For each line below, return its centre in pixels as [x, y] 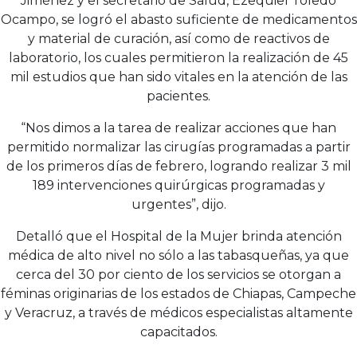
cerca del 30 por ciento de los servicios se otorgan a [178, 274]
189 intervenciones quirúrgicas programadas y [178, 185]
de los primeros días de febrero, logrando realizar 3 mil [178, 166]
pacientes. [178, 96]
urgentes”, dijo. [178, 204]
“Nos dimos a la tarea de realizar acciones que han [178, 127]
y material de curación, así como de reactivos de [178, 38]
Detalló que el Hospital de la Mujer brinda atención [178, 236]
